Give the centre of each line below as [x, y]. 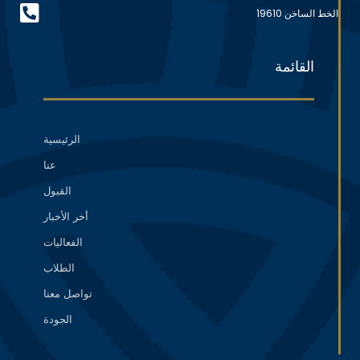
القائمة [295, 66]
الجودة [57, 319]
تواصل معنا [67, 293]
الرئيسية [61, 139]
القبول [57, 190]
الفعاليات [63, 242]
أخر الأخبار [65, 216]
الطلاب [59, 268]
